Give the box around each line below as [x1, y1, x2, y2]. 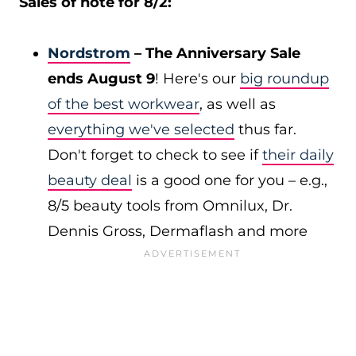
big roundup [240, 70, 329, 87]
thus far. [234, 121, 296, 138]
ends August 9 [48, 70, 155, 87]
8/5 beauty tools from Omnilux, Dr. [48, 197, 292, 215]
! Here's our [155, 70, 240, 87]
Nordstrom [48, 44, 130, 62]
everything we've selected [48, 121, 234, 138]
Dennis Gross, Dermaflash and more [48, 222, 308, 240]
